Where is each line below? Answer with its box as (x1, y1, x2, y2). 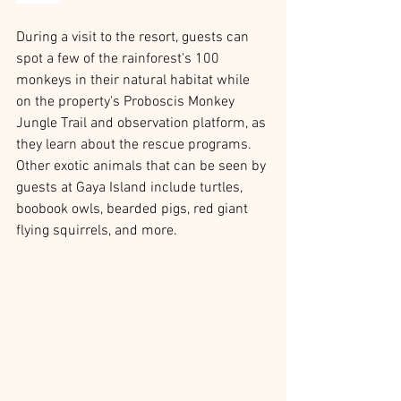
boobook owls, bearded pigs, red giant (16, 200, 252, 218)
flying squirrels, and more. (16, 221, 181, 240)
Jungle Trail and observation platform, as (16, 114, 269, 132)
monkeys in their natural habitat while (16, 71, 253, 90)
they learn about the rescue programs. (16, 135, 255, 154)
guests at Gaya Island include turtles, (16, 178, 246, 197)
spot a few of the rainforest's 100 (16, 49, 223, 68)
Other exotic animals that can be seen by (16, 157, 269, 175)
